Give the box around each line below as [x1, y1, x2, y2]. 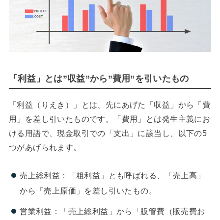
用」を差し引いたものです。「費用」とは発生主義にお [8, 114, 211, 124]
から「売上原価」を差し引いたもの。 [20, 186, 157, 195]
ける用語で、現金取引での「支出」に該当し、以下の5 [8, 129, 207, 138]
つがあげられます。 [8, 143, 82, 152]
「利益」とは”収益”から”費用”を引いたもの [8, 74, 189, 84]
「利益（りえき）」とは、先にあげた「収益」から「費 [8, 100, 211, 110]
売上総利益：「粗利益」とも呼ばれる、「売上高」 [20, 170, 205, 180]
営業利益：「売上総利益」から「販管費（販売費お [20, 207, 205, 216]
